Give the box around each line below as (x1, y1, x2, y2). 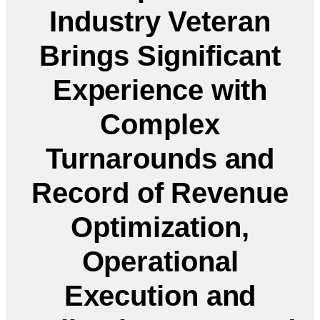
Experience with (52, 74, 268, 106)
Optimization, (71, 211, 249, 243)
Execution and (64, 279, 256, 311)
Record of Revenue (31, 176, 289, 209)
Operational (81, 245, 239, 277)
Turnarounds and (45, 142, 275, 174)
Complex (100, 108, 220, 140)
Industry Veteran (49, 5, 271, 37)
